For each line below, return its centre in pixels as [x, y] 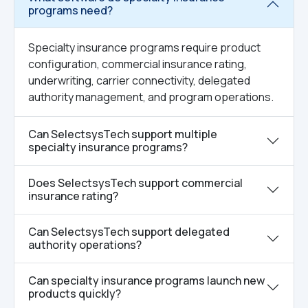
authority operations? [85, 245]
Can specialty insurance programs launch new [146, 280]
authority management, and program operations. [151, 97]
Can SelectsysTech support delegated [129, 232]
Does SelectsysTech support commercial [135, 183]
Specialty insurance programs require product [144, 47]
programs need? [70, 10]
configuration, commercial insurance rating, [137, 64]
